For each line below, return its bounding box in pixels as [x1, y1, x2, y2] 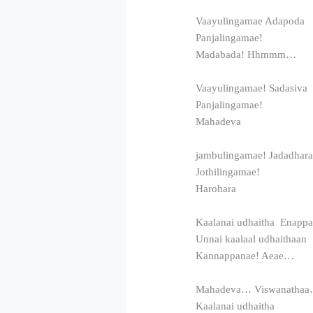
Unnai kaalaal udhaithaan [196, 233, 307, 245]
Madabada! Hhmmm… [196, 48, 297, 60]
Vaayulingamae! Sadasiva [196, 82, 308, 94]
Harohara [196, 182, 237, 194]
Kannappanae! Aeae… [196, 249, 295, 261]
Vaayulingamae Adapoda [196, 15, 305, 27]
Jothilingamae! [196, 166, 261, 177]
